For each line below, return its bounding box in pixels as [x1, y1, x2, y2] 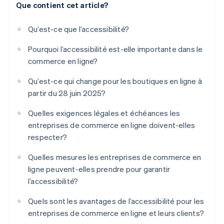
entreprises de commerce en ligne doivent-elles [28, 120, 195, 130]
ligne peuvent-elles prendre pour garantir [28, 164, 170, 174]
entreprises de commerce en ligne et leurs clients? [28, 208, 204, 218]
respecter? [28, 132, 67, 142]
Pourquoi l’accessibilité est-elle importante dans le [28, 44, 203, 54]
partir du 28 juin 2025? [28, 88, 106, 98]
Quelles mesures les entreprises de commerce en [28, 152, 201, 162]
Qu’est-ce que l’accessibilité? [28, 24, 129, 34]
